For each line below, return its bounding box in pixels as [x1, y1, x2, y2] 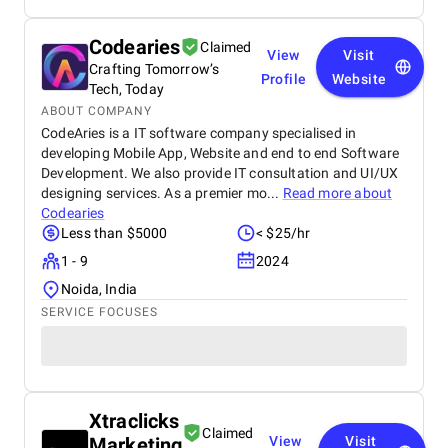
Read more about [282, 185, 393, 201]
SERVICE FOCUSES [41, 305, 158, 319]
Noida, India [61, 281, 138, 297]
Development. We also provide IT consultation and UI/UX [41, 165, 399, 181]
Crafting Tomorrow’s [89, 61, 220, 77]
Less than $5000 [61, 225, 168, 241]
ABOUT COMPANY [41, 104, 152, 118]
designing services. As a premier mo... [41, 185, 283, 201]
